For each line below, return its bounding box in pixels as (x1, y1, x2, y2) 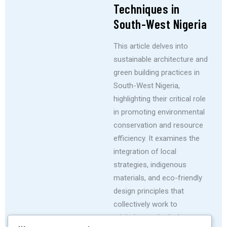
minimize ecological (113, 213, 179, 222)
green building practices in (113, 68, 200, 78)
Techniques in (113, 1, 180, 17)
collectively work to (113, 200, 177, 209)
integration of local (113, 147, 176, 157)
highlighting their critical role (113, 94, 206, 104)
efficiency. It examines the (113, 134, 200, 143)
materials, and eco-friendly (113, 173, 202, 183)
